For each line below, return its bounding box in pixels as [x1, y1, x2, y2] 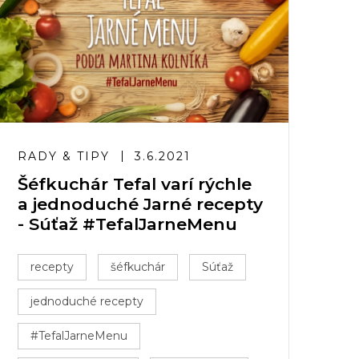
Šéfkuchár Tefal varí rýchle [18, 174, 252, 194]
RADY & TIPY [18, 149, 110, 163]
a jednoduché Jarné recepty [18, 194, 263, 214]
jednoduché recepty [30, 294, 143, 309]
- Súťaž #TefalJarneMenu [18, 214, 237, 234]
